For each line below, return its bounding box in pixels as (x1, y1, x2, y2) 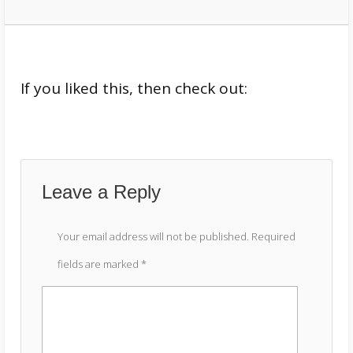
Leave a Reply (42, 180, 161, 203)
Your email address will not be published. (58, 229, 249, 243)
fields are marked (58, 256, 141, 271)
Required (251, 229, 295, 243)
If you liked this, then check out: (20, 77, 247, 98)
